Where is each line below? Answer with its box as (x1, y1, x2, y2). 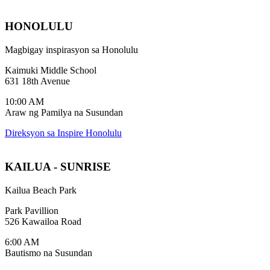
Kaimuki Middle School (5, 64, 96, 75)
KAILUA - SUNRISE (5, 160, 111, 174)
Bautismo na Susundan (5, 248, 92, 259)
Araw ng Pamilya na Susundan (5, 107, 123, 118)
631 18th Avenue (5, 75, 70, 86)
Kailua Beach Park (5, 185, 77, 196)
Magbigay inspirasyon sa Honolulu (5, 44, 138, 55)
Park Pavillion (5, 206, 58, 216)
